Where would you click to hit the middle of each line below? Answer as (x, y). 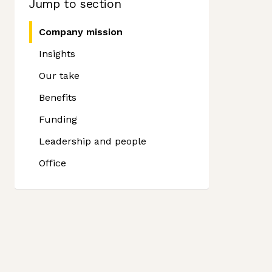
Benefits (58, 97)
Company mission (81, 32)
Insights (57, 54)
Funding (58, 119)
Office (53, 163)
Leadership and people (93, 141)
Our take (59, 76)
